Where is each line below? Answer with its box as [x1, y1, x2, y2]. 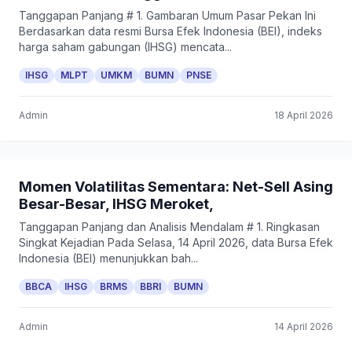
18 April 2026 [274, 109, 333, 121]
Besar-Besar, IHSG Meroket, [19, 196, 214, 212]
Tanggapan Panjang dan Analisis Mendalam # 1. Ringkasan [19, 220, 320, 233]
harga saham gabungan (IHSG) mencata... [19, 40, 232, 53]
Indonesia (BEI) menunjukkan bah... [19, 251, 198, 265]
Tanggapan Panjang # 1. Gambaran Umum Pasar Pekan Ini [19, 9, 316, 22]
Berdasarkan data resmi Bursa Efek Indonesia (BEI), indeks [19, 24, 322, 38]
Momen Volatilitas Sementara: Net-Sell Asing [19, 178, 333, 195]
